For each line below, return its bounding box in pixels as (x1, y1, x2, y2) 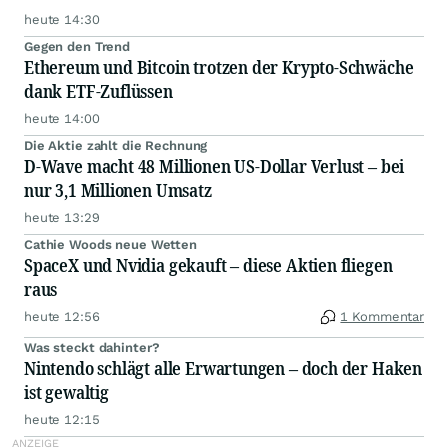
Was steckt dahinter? (24, 340, 160, 356)
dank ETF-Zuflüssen (24, 79, 173, 104)
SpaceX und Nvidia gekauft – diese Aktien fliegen (24, 253, 393, 278)
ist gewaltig (24, 380, 109, 405)
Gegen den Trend (24, 39, 131, 55)
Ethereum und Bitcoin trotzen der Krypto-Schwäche (24, 55, 414, 80)
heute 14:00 (24, 111, 100, 127)
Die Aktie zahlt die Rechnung (24, 138, 208, 154)
